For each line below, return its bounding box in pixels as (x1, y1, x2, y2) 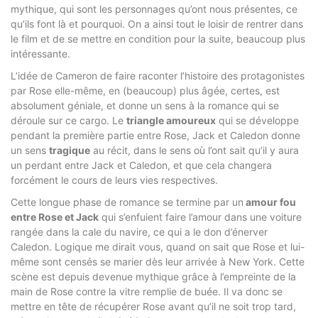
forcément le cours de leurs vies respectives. (11, 173, 218, 186)
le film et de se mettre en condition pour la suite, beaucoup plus (11, 32, 305, 45)
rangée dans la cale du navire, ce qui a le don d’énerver (11, 225, 268, 238)
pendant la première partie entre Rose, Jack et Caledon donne (11, 128, 300, 141)
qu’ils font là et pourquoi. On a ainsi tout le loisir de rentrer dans (11, 17, 303, 30)
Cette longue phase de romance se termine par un (11, 195, 243, 208)
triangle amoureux (126, 114, 216, 126)
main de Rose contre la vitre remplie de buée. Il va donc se (11, 285, 283, 297)
